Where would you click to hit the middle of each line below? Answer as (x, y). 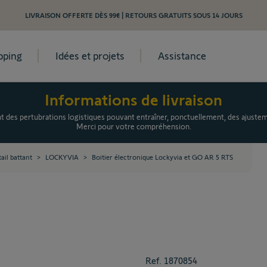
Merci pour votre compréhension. (133, 127)
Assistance (182, 56)
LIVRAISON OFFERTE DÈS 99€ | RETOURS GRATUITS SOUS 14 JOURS (133, 15)
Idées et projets (90, 56)
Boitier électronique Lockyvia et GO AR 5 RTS (162, 157)
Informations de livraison (133, 100)
